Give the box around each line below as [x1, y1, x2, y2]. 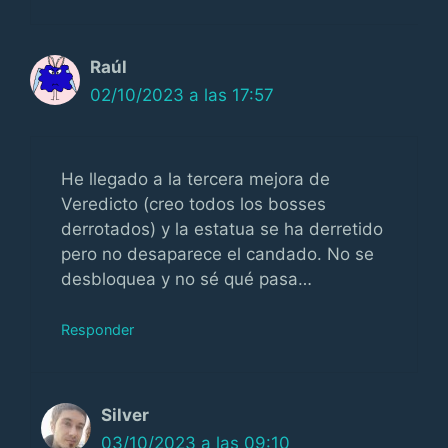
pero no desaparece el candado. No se [61, 243, 374, 264]
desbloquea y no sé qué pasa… [61, 268, 312, 289]
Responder [61, 321, 134, 338]
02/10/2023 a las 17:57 [90, 85, 274, 105]
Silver [101, 405, 149, 425]
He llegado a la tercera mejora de [61, 168, 330, 189]
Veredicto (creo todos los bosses [61, 193, 326, 214]
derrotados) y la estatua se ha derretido [61, 218, 383, 239]
